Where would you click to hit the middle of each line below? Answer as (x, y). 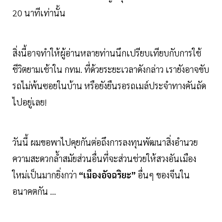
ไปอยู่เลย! (29, 102)
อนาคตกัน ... (34, 191)
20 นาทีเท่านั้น (39, 13)
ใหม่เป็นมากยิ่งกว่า (46, 175)
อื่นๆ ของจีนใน (163, 175)
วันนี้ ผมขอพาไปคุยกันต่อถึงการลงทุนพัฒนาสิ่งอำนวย (105, 142)
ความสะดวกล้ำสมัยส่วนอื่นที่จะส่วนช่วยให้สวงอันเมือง (104, 159)
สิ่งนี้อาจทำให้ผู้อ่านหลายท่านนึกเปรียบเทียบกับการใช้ (107, 53)
